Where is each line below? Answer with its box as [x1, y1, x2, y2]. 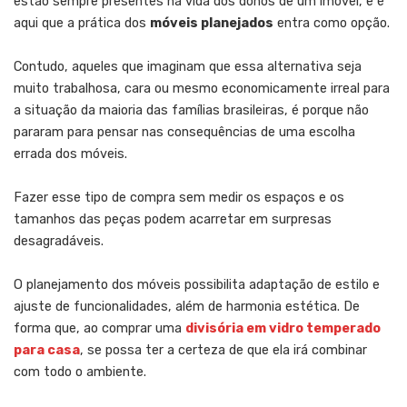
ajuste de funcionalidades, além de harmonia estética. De [14, 298, 360, 314]
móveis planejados [150, 15, 273, 31]
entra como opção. [273, 15, 390, 31]
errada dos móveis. [14, 145, 127, 162]
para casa [14, 342, 80, 358]
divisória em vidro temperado [185, 320, 381, 336]
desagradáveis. [14, 233, 104, 249]
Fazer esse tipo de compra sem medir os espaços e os [14, 189, 344, 205]
